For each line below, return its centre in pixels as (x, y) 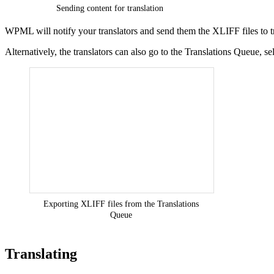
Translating (41, 254)
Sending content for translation (110, 8)
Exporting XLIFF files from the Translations (121, 203)
